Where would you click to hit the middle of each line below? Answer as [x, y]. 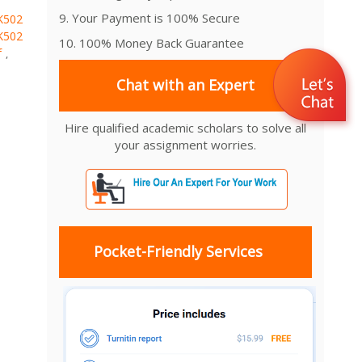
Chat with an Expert [186, 85]
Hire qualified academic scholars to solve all [186, 127]
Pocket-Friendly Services [178, 252]
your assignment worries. [186, 144]
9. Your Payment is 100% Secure [149, 17]
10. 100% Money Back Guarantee [152, 42]
